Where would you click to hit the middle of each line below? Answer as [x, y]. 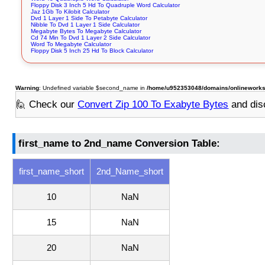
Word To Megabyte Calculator [71, 44]
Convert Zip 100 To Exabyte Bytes [153, 104]
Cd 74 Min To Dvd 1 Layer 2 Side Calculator [91, 38]
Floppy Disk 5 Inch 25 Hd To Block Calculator [92, 51]
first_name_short [52, 172]
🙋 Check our [47, 104]
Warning [28, 88]
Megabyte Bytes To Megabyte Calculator [86, 31]
